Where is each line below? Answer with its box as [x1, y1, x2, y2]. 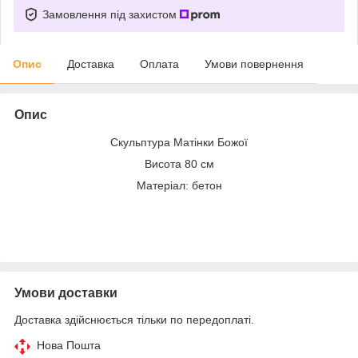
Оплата [140, 57, 179, 70]
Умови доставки [14, 285, 117, 300]
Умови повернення [205, 57, 304, 70]
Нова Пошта [37, 338, 101, 352]
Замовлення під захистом [42, 7, 180, 21]
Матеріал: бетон [136, 178, 222, 192]
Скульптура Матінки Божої [110, 135, 248, 149]
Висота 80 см [144, 157, 214, 170]
